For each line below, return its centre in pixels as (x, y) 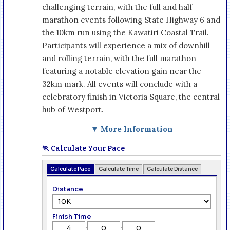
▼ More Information (132, 129)
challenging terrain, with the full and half (117, 7)
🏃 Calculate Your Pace (83, 148)
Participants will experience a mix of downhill (126, 45)
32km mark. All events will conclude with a (120, 84)
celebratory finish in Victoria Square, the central (131, 97)
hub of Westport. (73, 109)
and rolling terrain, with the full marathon (119, 58)
